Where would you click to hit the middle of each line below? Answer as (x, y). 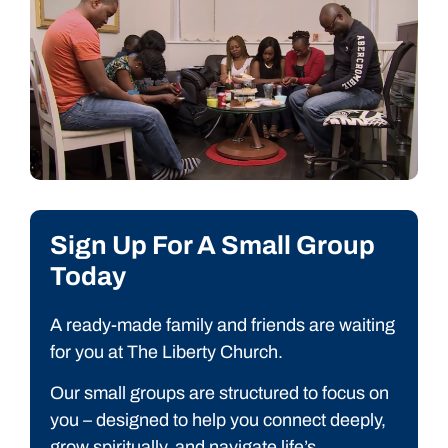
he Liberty (179, 352)
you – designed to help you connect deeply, (218, 420)
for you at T (94, 352)
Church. (251, 352)
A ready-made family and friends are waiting (222, 325)
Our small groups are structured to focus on (219, 393)
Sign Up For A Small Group (212, 245)
